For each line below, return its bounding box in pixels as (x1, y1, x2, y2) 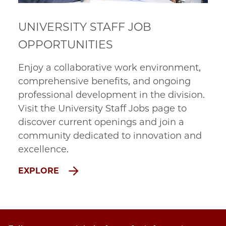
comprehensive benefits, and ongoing (18, 76, 191, 87)
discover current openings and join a (18, 117, 184, 128)
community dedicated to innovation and (18, 130, 202, 142)
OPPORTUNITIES (18, 38, 113, 52)
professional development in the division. (18, 89, 205, 101)
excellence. (18, 144, 69, 155)
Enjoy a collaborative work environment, (18, 62, 201, 74)
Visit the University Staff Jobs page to (18, 103, 187, 115)
